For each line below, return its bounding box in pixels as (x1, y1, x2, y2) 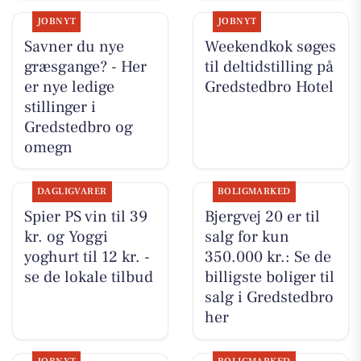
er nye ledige (23, 76, 114, 98)
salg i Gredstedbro (204, 287, 334, 309)
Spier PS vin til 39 (23, 206, 147, 228)
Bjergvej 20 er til (204, 206, 320, 228)
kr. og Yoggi (23, 226, 108, 248)
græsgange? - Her (23, 56, 147, 77)
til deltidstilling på (204, 56, 334, 77)
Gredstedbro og (23, 116, 133, 138)
